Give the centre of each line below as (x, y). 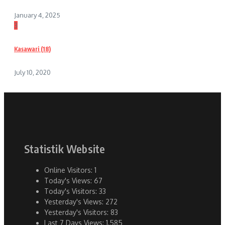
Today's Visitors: (72, 191)
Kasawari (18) (32, 49)
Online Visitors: (69, 170)
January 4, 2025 (37, 15)
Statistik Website (65, 149)
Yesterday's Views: (75, 201)
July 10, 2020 (32, 73)
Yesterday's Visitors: (77, 212)
